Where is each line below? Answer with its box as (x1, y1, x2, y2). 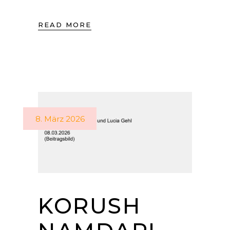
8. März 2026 (35, 113, 85, 124)
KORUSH (38, 192, 142, 219)
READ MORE (38, 20, 91, 29)
